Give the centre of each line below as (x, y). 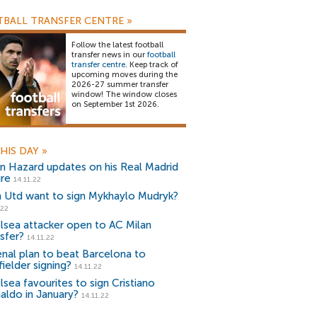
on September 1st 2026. (115, 104)
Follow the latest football (117, 45)
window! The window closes (124, 94)
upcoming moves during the (125, 75)
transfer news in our (109, 55)
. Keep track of (151, 65)
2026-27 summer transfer (120, 85)
